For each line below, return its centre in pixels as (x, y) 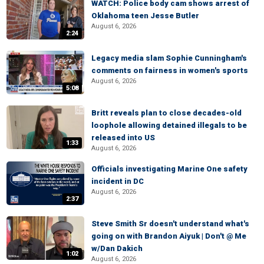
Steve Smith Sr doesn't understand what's (170, 224)
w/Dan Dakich (117, 248)
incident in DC (118, 181)
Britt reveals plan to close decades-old (166, 113)
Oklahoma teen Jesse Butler (145, 16)
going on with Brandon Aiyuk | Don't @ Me (169, 236)
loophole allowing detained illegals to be (169, 125)
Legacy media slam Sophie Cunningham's (169, 58)
